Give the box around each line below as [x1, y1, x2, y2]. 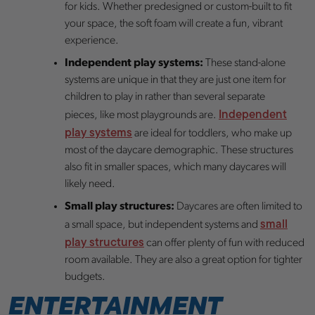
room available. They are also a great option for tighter [65, 254, 302, 266]
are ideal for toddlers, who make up [132, 127, 292, 139]
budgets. [65, 271, 105, 283]
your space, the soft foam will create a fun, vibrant [65, 18, 283, 30]
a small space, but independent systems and [65, 219, 260, 231]
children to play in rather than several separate [65, 91, 265, 103]
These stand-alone [205, 57, 285, 69]
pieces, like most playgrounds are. [65, 109, 219, 121]
